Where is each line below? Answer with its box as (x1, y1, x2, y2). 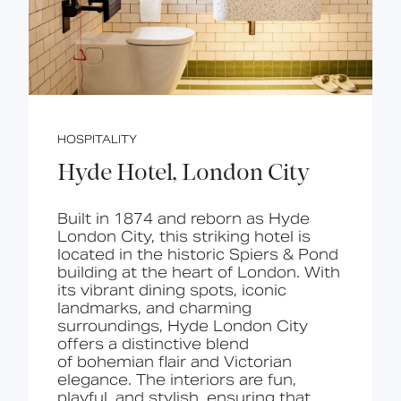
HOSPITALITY (57, 132, 137, 146)
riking (208, 226, 250, 246)
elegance (57, 370, 128, 389)
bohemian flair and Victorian (77, 352, 292, 371)
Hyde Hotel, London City (57, 161, 310, 186)
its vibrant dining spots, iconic (57, 280, 286, 300)
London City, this (57, 226, 192, 246)
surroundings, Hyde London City (57, 316, 308, 336)
